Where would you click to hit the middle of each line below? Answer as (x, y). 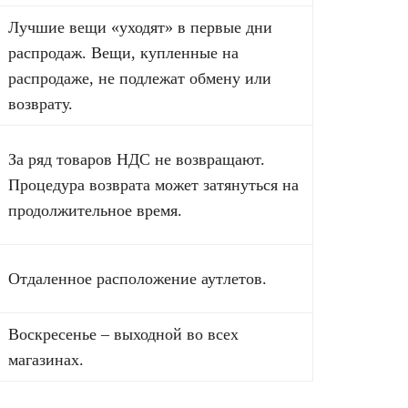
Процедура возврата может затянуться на (153, 185)
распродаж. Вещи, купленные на (123, 53)
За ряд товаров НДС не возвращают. (137, 160)
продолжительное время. (95, 211)
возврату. (41, 104)
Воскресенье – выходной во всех (123, 335)
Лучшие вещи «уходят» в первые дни (140, 28)
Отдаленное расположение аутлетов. (138, 279)
